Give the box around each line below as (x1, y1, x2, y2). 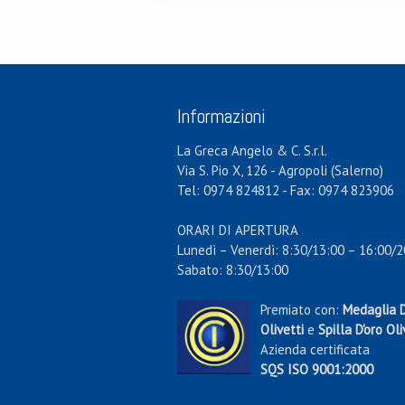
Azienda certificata (259, 341, 370, 358)
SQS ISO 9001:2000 (259, 361, 373, 378)
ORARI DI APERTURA (176, 221, 298, 239)
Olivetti (259, 321, 304, 338)
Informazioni (176, 104, 266, 128)
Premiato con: (259, 301, 343, 318)
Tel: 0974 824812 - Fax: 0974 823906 (176, 182, 394, 199)
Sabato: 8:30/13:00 (176, 261, 288, 278)
